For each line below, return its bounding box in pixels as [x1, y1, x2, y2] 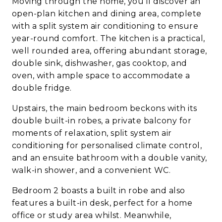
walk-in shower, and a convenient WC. [12, 166, 171, 175]
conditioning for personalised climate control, [12, 141, 202, 151]
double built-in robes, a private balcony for [12, 116, 192, 126]
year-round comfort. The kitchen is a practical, [12, 34, 205, 44]
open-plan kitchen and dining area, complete [12, 9, 202, 19]
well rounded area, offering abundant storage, [12, 46, 207, 56]
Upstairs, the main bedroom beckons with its [12, 104, 197, 113]
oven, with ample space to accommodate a [12, 71, 190, 81]
